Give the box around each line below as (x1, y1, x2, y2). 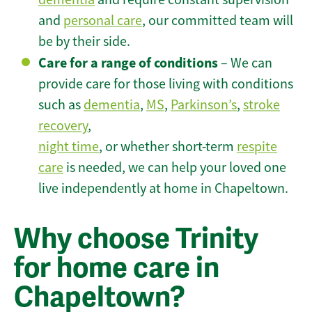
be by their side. (38, 33, 130, 51)
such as (38, 96, 84, 114)
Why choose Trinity (14, 221, 258, 257)
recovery (38, 117, 88, 135)
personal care (63, 12, 142, 30)
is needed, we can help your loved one (63, 159, 286, 177)
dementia (84, 96, 140, 114)
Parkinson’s (171, 96, 237, 114)
